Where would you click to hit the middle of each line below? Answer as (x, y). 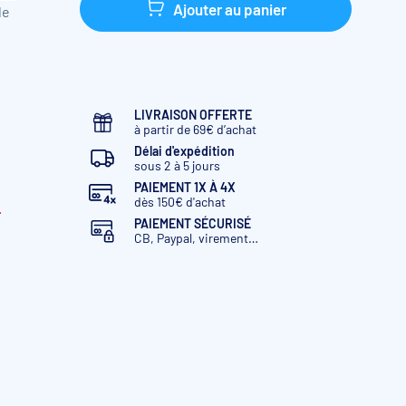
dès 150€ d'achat (180, 202)
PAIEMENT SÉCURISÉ (193, 223)
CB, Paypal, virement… (196, 238)
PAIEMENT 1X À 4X (185, 187)
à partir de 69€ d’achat (195, 129)
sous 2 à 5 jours (177, 165)
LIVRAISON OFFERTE (193, 115)
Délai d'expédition (184, 151)
